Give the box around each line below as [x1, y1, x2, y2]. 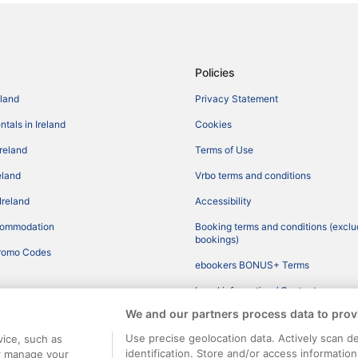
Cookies [195, 118, 232, 131]
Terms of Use [195, 144, 253, 157]
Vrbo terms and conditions [195, 169, 311, 182]
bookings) [195, 233, 239, 246]
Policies [195, 66, 235, 80]
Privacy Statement [195, 93, 278, 105]
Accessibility [195, 195, 252, 208]
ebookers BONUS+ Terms [195, 259, 309, 272]
